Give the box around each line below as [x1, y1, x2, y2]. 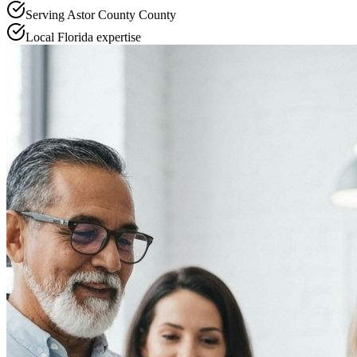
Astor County [67, 7, 135, 22]
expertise [93, 29, 141, 44]
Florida [57, 29, 93, 44]
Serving [25, 7, 67, 22]
